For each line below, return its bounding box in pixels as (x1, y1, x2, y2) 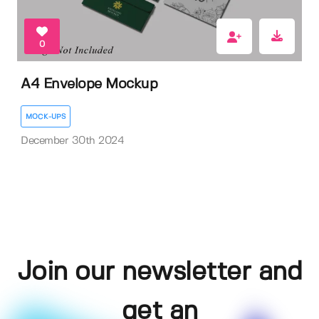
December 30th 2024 (21, 136, 124, 147)
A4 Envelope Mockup (21, 77, 157, 91)
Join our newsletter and (16, 259, 303, 285)
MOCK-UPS (26, 113, 66, 121)
